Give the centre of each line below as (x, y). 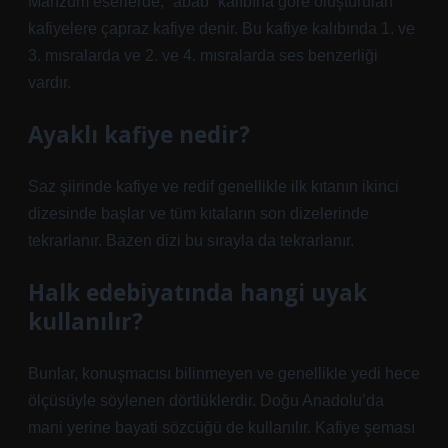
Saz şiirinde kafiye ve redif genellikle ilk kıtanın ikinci (213, 186)
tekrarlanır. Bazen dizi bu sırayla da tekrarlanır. (191, 240)
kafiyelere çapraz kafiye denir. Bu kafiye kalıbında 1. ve (221, 28)
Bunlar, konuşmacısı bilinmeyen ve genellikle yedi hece (224, 373)
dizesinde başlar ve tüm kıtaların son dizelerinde (198, 213)
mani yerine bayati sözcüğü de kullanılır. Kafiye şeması (221, 427)
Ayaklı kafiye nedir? (139, 134)
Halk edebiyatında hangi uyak (197, 292)
